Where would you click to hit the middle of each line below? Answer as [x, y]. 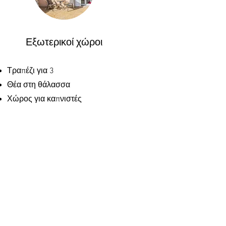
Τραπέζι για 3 [31, 71]
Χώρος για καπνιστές [44, 99]
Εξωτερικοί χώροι [64, 43]
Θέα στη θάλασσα [39, 85]
